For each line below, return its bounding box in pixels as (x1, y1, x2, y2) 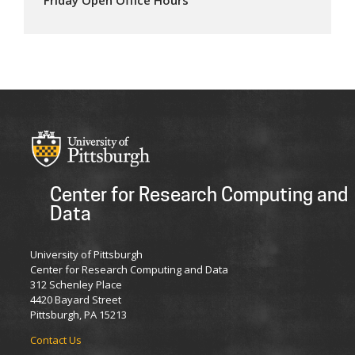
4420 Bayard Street (30, 292, 121, 307)
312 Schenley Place (30, 277, 122, 292)
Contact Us (30, 332, 82, 347)
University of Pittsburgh (30, 246, 143, 261)
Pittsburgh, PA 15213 (30, 307, 127, 322)
